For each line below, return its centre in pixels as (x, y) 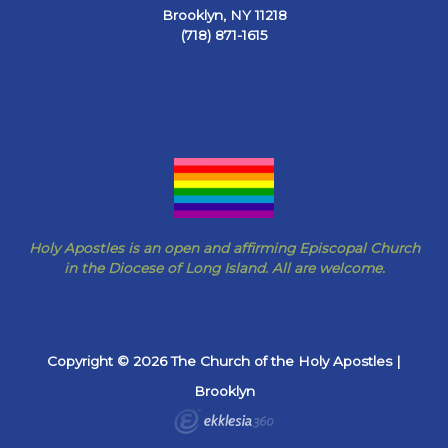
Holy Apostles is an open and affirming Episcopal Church (224, 248)
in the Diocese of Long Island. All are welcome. (224, 268)
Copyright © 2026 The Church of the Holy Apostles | (224, 361)
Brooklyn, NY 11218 (224, 14)
